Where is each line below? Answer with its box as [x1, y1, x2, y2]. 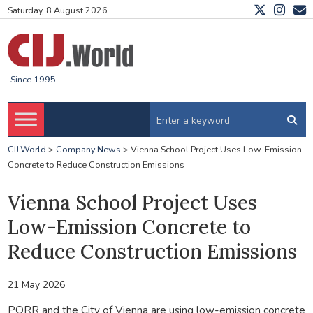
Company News [55, 143, 121, 156]
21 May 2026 [7, 277, 65, 291]
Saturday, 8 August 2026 [7, 4, 108, 17]
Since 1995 [10, 73, 56, 86]
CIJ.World [7, 143, 46, 156]
